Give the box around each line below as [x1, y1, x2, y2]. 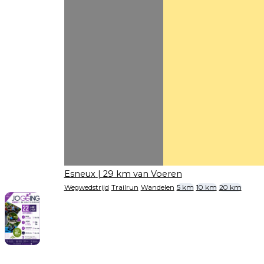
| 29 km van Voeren [97, 169, 182, 180]
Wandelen [140, 183, 174, 192]
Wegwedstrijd [64, 183, 109, 192]
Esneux [64, 169, 95, 180]
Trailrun [111, 183, 138, 192]
